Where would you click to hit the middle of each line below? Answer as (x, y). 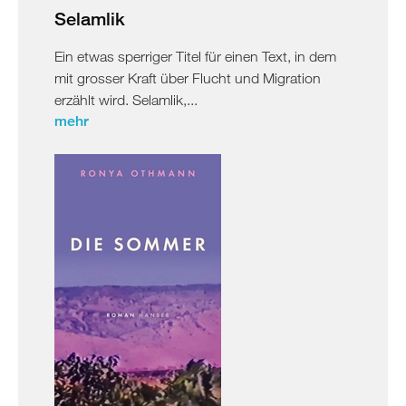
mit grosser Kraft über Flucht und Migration (188, 77)
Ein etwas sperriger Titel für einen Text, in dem (195, 56)
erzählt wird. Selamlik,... (126, 99)
